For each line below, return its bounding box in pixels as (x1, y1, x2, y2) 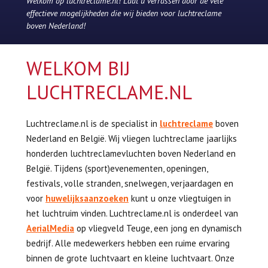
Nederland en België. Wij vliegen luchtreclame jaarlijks (26, 133, 237, 144)
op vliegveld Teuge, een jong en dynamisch (74, 223, 242, 234)
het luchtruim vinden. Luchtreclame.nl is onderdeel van (26, 208, 238, 219)
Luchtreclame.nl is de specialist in (26, 118, 160, 129)
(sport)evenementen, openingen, (85, 163, 208, 174)
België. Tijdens (26, 163, 85, 174)
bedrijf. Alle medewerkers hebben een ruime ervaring (26, 237, 230, 249)
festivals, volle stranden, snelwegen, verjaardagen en (26, 178, 233, 189)
